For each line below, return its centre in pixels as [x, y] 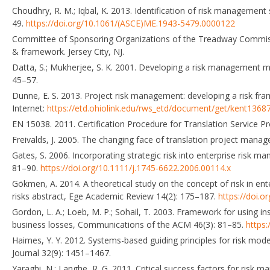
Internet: [30, 108]
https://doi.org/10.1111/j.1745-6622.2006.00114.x [136, 168]
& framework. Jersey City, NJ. [68, 51]
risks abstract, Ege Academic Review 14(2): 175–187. [115, 196]
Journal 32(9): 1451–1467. [61, 253]
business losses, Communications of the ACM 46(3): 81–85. [129, 224]
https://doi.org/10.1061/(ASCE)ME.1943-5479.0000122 [130, 23]
